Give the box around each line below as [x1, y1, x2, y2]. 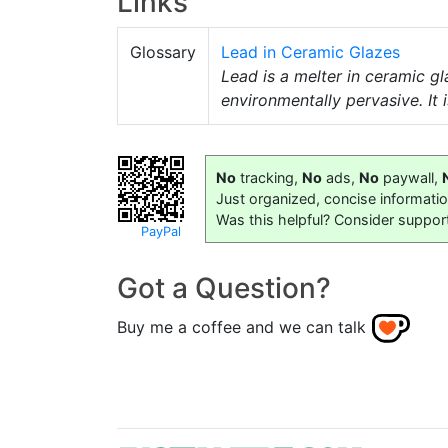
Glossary [130, 42, 196, 62]
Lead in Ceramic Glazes [221, 42, 400, 62]
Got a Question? [117, 271, 331, 305]
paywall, [379, 169, 442, 186]
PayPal [141, 224, 181, 239]
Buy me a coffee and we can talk [117, 317, 366, 338]
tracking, [236, 169, 302, 186]
